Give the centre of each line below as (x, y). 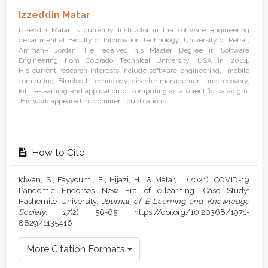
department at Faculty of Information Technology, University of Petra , (134, 40)
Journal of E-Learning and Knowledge (176, 201)
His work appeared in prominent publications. (93, 101)
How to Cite (57, 152)
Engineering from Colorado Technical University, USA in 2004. (134, 60)
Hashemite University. (60, 201)
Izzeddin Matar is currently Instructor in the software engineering (134, 30)
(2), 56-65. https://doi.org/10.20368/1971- (160, 212)
